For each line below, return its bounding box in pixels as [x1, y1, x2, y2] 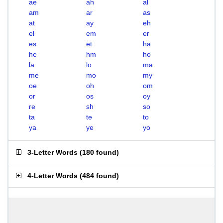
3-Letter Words [27, 148, 78, 156]
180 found [82, 148, 116, 156]
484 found [82, 172, 116, 180]
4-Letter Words [27, 172, 78, 180]
